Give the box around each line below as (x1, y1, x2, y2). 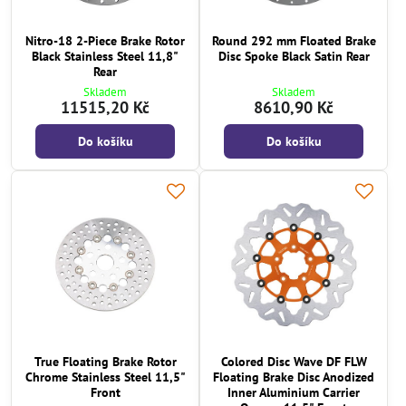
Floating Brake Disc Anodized (213, 369, 374, 385)
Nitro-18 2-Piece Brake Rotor (25, 32, 185, 49)
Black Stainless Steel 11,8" (32, 47, 179, 64)
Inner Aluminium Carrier (227, 384, 360, 401)
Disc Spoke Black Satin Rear (217, 47, 370, 64)
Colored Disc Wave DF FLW (220, 353, 367, 370)
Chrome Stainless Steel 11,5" (24, 369, 186, 385)
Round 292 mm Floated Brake (211, 32, 376, 49)
